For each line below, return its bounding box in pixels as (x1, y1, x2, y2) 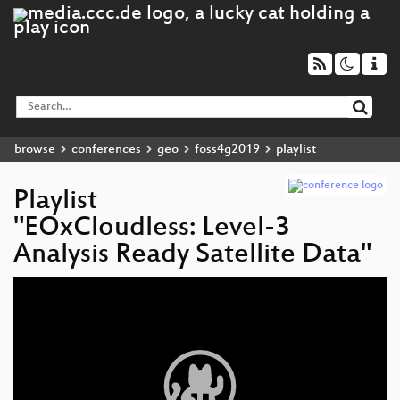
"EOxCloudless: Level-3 (13, 212, 290, 245)
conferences (71, 141, 141, 157)
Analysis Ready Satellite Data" (13, 239, 371, 271)
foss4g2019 (195, 141, 260, 157)
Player (12, 297, 44, 311)
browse (14, 141, 55, 157)
